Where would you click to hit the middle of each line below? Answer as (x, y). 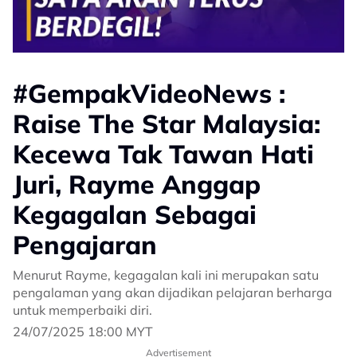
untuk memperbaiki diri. (82, 310)
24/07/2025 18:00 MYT (83, 332)
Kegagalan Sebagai (135, 215)
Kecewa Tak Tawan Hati (163, 154)
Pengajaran (85, 245)
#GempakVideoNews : (149, 94)
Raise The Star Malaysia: (167, 124)
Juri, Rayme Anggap (137, 184)
